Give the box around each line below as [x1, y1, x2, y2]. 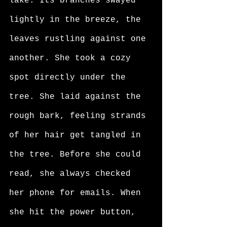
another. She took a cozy [9, 54, 136, 63]
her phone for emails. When [9, 188, 146, 198]
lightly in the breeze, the [9, 15, 146, 24]
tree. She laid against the [9, 92, 146, 101]
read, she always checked [9, 169, 136, 178]
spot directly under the [9, 73, 131, 82]
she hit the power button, [9, 208, 141, 217]
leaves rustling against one [9, 34, 151, 44]
